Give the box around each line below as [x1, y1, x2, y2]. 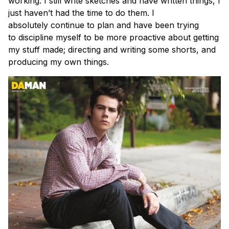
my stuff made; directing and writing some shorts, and [8, 44, 216, 55]
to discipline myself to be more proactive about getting [8, 32, 219, 42]
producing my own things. [8, 56, 109, 67]
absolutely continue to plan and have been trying [8, 19, 199, 30]
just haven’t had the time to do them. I [8, 7, 154, 18]
